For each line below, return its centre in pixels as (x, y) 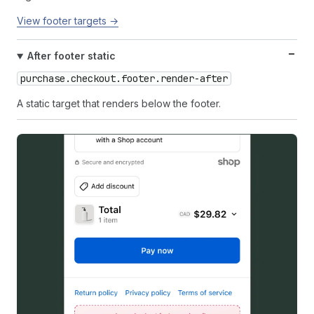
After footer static (71, 56)
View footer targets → (68, 21)
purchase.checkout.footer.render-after (124, 79)
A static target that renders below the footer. (119, 104)
